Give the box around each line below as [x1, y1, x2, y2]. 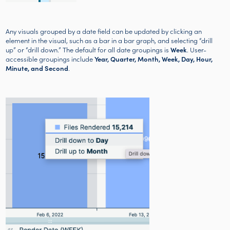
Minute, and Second [6, 63, 69, 73]
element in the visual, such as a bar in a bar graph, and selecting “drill [6, 35, 213, 46]
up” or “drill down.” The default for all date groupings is [6, 45, 171, 55]
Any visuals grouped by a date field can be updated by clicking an [6, 26, 202, 36]
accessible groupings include [6, 54, 95, 64]
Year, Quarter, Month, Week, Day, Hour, [94, 54, 213, 64]
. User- [187, 45, 207, 55]
